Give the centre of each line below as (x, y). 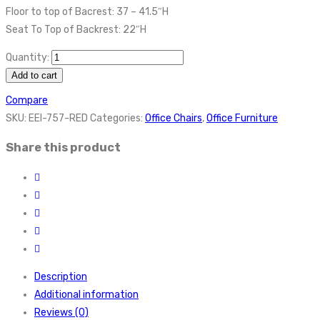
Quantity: (27, 57)
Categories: (117, 118)
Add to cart (34, 75)
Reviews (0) (61, 312)
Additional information (86, 294)
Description (61, 276)
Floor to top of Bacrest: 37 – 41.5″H (87, 11)
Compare (27, 100)
